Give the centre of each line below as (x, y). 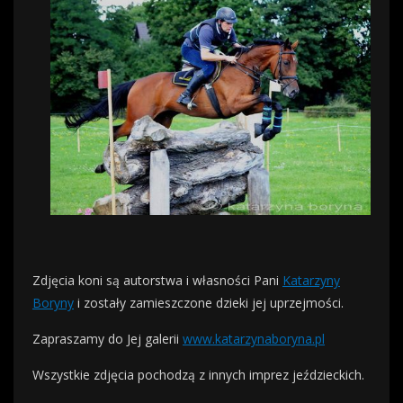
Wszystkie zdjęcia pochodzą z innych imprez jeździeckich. (198, 375)
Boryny (53, 303)
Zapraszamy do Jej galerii (107, 339)
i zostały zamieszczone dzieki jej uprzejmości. (209, 303)
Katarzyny (311, 281)
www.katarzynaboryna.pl (254, 339)
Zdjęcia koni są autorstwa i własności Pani (157, 281)
